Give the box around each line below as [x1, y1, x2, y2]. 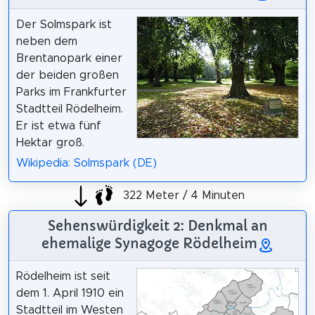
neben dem [15, 35, 77, 47]
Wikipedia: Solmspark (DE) [15, 157, 157, 169]
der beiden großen [15, 69, 119, 81]
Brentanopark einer [15, 52, 122, 64]
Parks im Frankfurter [15, 86, 127, 98]
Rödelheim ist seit [15, 270, 110, 282]
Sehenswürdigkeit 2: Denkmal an [47, 217, 268, 234]
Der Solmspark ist [15, 18, 112, 30]
